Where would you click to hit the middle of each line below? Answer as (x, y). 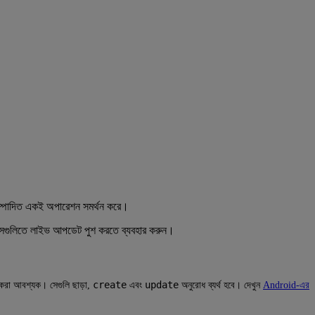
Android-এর (286, 285)
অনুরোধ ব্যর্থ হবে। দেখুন (221, 285)
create (110, 284)
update (162, 284)
